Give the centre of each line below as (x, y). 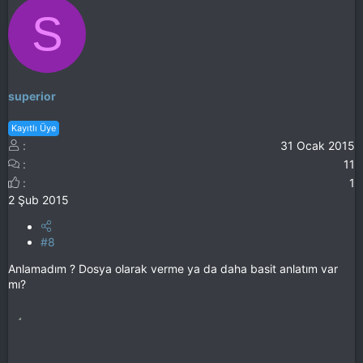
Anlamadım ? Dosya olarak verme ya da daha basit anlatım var (173, 268)
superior (32, 96)
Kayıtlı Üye (34, 128)
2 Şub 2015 (38, 199)
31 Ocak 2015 (318, 145)
